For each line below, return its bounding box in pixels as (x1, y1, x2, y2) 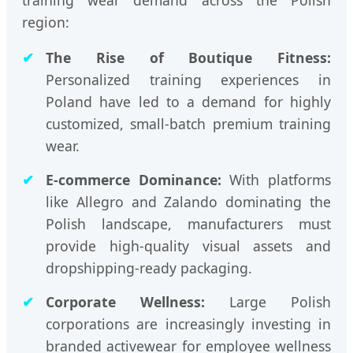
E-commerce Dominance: (46, 170, 221, 190)
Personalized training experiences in (46, 70, 331, 90)
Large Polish (205, 292, 331, 312)
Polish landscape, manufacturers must (46, 214, 331, 234)
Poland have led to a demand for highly (46, 92, 331, 112)
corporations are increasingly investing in (46, 314, 331, 334)
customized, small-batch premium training (46, 114, 331, 134)
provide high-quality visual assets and (46, 236, 331, 256)
